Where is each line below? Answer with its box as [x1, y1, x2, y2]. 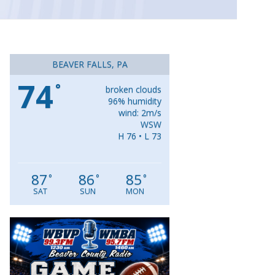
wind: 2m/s [118, 107, 161, 119]
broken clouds [106, 83, 161, 96]
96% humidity [108, 95, 161, 107]
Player [184, 233, 213, 247]
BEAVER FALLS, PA [52, 58, 128, 71]
